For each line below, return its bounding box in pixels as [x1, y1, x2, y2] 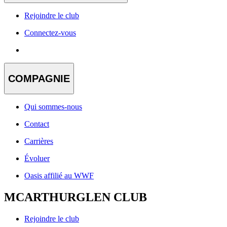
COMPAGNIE [8, 72, 70, 84]
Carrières [24, 137, 53, 146]
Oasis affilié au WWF [24, 171, 94, 180]
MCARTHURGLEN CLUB [4, 191, 147, 204]
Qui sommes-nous [24, 102, 82, 111]
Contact [24, 120, 49, 129]
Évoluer [24, 154, 50, 163]
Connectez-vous [24, 28, 76, 37]
